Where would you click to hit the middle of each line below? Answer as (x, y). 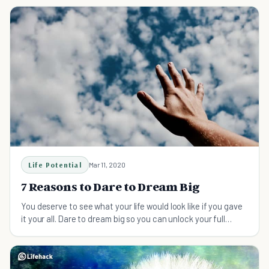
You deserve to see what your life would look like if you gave (132, 206)
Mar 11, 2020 (107, 164)
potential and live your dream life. (83, 231)
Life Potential (55, 165)
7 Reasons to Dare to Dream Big (110, 186)
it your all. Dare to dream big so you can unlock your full (123, 218)
